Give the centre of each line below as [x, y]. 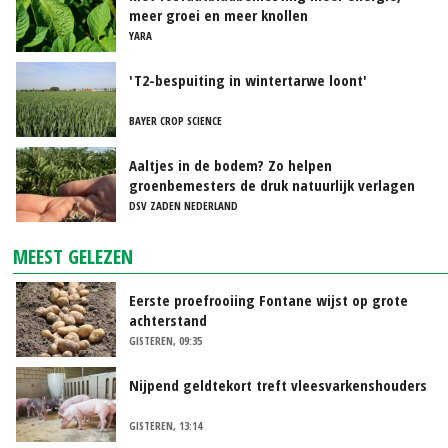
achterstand [168, 319]
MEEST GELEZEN [73, 256]
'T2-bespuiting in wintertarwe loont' [248, 79]
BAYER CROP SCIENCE [175, 120]
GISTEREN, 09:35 [165, 340]
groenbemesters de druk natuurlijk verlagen [272, 184]
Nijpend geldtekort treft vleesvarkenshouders [278, 384]
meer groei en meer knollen [218, 14]
